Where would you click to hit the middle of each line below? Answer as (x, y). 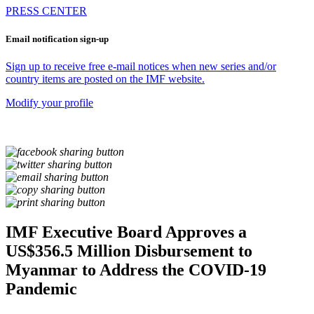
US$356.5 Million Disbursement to (129, 251)
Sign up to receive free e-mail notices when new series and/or (141, 66)
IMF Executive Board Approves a (126, 232)
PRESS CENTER (46, 11)
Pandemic (41, 288)
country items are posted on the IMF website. (105, 78)
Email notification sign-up (57, 39)
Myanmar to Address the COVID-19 (136, 269)
